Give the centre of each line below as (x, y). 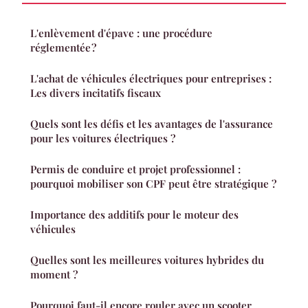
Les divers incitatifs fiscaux (96, 92)
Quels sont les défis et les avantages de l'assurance (152, 123)
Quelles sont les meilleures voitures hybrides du (147, 260)
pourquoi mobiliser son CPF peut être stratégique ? (153, 183)
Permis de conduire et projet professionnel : (135, 169)
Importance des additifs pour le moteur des (134, 214)
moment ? (54, 274)
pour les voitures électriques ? (103, 138)
